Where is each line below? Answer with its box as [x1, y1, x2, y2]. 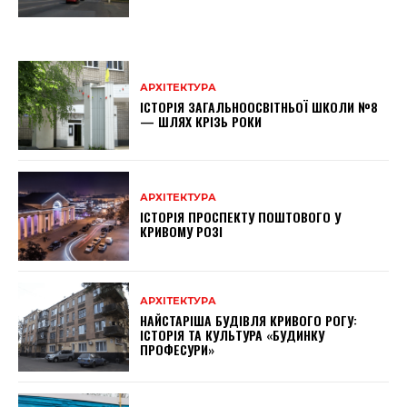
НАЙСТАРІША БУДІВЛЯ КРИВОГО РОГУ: [140, 311, 358, 331]
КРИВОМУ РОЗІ [140, 222, 223, 242]
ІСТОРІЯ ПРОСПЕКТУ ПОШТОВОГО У [140, 207, 342, 227]
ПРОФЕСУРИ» [140, 340, 215, 360]
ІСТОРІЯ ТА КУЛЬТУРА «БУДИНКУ [140, 325, 325, 345]
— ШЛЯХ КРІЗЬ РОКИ [140, 111, 263, 131]
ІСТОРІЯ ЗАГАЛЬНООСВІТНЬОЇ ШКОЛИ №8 [140, 96, 379, 116]
